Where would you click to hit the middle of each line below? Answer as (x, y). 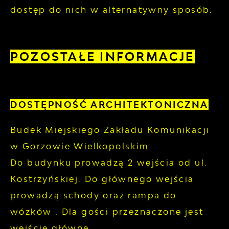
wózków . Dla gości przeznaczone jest (107, 211)
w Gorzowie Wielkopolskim (80, 146)
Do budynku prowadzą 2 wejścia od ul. (109, 162)
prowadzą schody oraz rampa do (94, 195)
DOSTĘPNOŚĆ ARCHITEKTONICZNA (109, 105)
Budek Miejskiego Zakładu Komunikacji (110, 130)
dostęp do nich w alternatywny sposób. (112, 10)
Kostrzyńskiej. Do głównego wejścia (102, 179)
